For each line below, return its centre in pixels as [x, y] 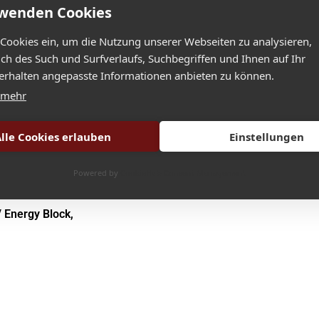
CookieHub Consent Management [183, 173]
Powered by [97, 173]
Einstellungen [266, 136]
